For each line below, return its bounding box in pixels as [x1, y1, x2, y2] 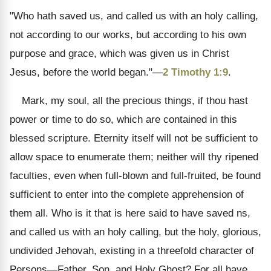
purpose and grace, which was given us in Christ [10, 48, 229, 59]
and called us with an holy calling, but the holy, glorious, [10, 226, 261, 238]
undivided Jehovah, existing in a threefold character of [10, 245, 254, 256]
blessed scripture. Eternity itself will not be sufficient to [10, 132, 258, 144]
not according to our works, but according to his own [10, 29, 246, 41]
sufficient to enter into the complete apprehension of [10, 189, 244, 200]
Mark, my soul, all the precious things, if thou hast [10, 95, 248, 106]
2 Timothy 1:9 [163, 67, 228, 78]
